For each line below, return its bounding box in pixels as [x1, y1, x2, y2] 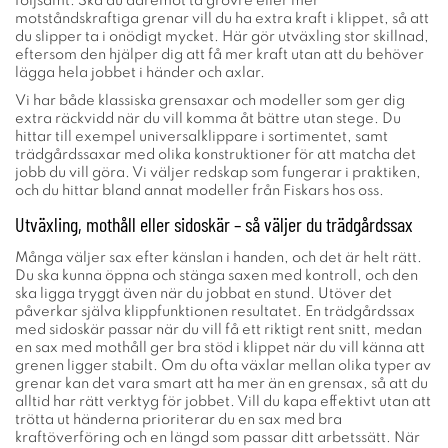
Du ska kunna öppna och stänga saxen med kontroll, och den [15, 269, 418, 283]
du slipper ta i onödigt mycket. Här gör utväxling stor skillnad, [15, 30, 429, 44]
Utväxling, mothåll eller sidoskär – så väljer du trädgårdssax [15, 212, 413, 236]
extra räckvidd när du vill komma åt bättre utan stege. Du [15, 112, 401, 126]
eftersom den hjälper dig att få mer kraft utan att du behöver [15, 48, 424, 62]
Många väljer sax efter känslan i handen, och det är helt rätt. [15, 251, 422, 265]
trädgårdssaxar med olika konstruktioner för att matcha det [15, 148, 416, 162]
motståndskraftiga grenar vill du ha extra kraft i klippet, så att [15, 12, 429, 26]
